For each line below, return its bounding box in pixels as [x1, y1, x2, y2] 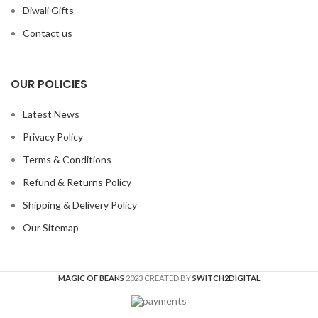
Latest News [23, 108, 79, 121]
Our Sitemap [23, 221, 79, 234]
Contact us [23, 27, 72, 40]
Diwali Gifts [23, 4, 74, 17]
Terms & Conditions [23, 153, 111, 166]
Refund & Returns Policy [23, 176, 131, 189]
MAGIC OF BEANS [57, 273, 124, 283]
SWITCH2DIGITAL [192, 273, 261, 283]
